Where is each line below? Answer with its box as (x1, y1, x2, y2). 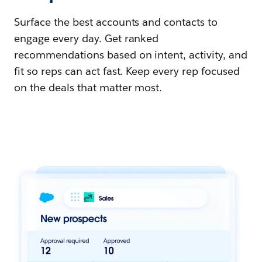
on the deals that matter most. (14, 81, 163, 94)
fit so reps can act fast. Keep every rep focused (14, 64, 240, 78)
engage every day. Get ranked (14, 32, 159, 45)
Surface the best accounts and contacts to (14, 15, 218, 29)
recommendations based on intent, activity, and (14, 48, 248, 61)
